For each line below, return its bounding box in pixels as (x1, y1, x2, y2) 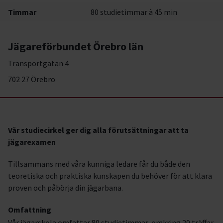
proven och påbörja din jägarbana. (8, 183, 123, 193)
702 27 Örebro (8, 74, 55, 84)
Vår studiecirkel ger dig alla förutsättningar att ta (8, 125, 189, 135)
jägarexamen (8, 137, 56, 147)
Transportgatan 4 (8, 58, 69, 68)
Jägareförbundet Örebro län (8, 39, 143, 53)
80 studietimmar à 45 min (91, 7, 178, 17)
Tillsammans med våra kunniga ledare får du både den (8, 159, 190, 169)
